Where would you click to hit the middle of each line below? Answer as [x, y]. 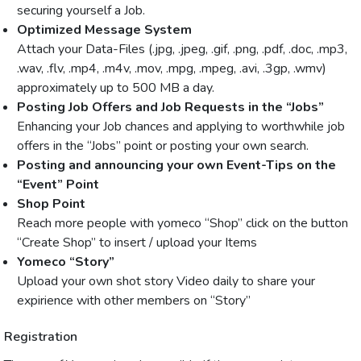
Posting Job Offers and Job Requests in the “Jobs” [170, 108]
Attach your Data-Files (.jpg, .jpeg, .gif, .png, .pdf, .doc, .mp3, [182, 50]
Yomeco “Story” [66, 262]
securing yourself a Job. [81, 11]
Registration [41, 337]
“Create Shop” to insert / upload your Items [139, 243]
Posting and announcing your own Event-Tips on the [176, 166]
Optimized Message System [104, 30]
